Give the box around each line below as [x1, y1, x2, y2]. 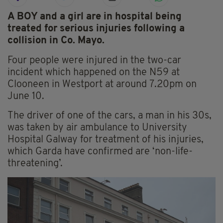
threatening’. [7, 159, 63, 169]
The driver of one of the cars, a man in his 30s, [7, 111, 212, 121]
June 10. [7, 92, 44, 102]
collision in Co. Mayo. [7, 36, 105, 46]
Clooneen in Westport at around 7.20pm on [7, 80, 197, 90]
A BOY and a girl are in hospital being [7, 12, 182, 22]
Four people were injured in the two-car [7, 56, 181, 66]
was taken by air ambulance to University [7, 123, 187, 133]
